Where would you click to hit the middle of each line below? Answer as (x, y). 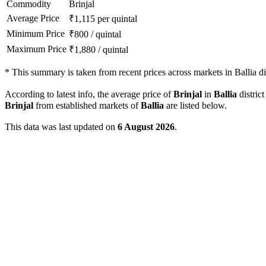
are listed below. (195, 106)
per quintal (117, 19)
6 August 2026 (146, 127)
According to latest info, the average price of (89, 94)
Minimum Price (36, 34)
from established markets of (87, 106)
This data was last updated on (61, 127)
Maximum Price (37, 49)
